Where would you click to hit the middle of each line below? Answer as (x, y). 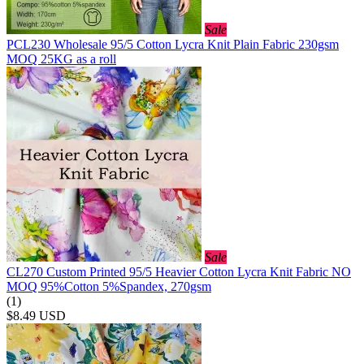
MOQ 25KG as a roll (61, 58)
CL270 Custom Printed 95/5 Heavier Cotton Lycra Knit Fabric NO (179, 271)
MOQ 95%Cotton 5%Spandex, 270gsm (109, 286)
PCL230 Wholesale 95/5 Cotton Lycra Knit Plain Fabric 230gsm (173, 44)
